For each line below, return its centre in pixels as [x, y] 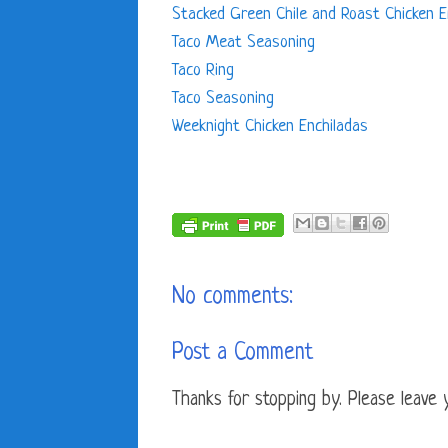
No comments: [232, 297]
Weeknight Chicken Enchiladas [270, 126]
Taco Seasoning [223, 98]
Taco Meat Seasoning [243, 42]
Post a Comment [242, 353]
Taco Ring [203, 70]
